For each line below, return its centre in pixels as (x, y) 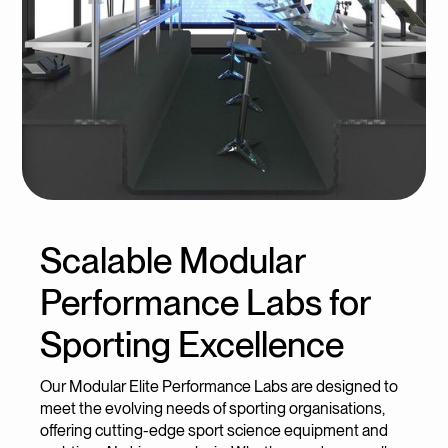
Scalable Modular (172, 260)
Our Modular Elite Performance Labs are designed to (219, 386)
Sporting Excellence (192, 344)
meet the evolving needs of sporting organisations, (212, 408)
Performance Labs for (205, 302)
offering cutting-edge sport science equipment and (214, 430)
